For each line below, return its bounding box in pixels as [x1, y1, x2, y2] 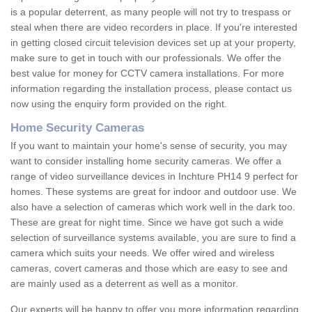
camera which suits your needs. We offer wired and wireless [10, 247, 274, 259]
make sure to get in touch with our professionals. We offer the [10, 52, 281, 64]
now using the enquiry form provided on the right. [10, 98, 227, 110]
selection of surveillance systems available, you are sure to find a [10, 232, 296, 244]
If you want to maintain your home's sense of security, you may [10, 140, 287, 152]
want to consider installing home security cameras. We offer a [10, 155, 281, 167]
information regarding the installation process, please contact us [10, 83, 292, 95]
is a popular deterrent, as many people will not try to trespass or [10, 6, 291, 18]
